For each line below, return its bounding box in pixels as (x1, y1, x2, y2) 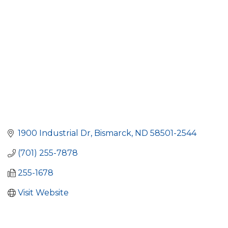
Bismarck (94, 128, 131, 138)
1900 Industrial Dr (18, 128, 91, 138)
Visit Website (18, 188, 69, 198)
